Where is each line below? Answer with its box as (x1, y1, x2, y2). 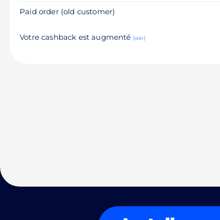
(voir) (133, 35, 145, 41)
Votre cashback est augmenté (20, 32, 133, 42)
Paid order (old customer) (20, 7, 115, 16)
